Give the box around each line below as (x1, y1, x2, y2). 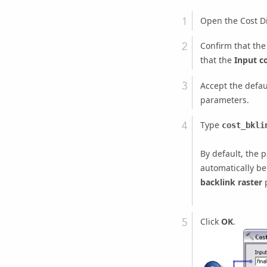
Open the (200, 15, 240, 27)
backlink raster (200, 176, 262, 188)
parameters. (200, 94, 249, 105)
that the (200, 54, 234, 66)
